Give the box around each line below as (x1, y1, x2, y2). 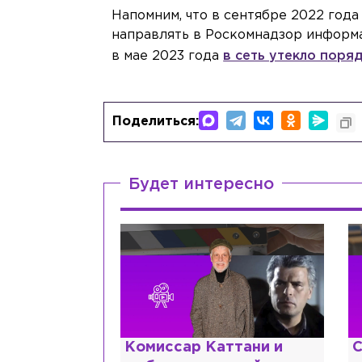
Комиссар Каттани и (124, 341, 284, 355)
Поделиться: (112, 115, 200, 128)
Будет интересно (128, 176, 275, 192)
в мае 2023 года (112, 49, 224, 62)
